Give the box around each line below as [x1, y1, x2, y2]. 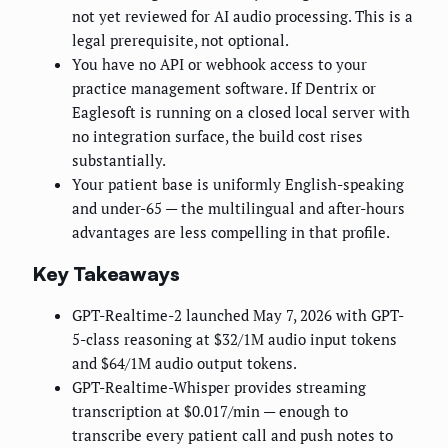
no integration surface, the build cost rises [72, 126, 363, 147]
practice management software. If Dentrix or [72, 78, 376, 99]
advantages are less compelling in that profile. [72, 222, 390, 243]
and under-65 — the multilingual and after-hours [72, 198, 405, 219]
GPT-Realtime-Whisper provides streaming [72, 377, 366, 398]
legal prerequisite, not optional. [72, 30, 289, 51]
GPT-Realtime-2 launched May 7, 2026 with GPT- [72, 305, 404, 326]
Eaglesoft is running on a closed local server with [72, 102, 410, 123]
